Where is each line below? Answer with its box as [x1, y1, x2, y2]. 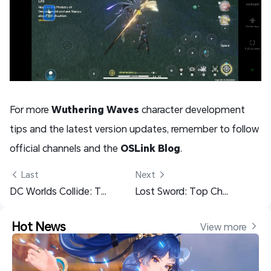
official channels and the [10, 142, 120, 155]
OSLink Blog [120, 142, 180, 155]
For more [10, 103, 51, 116]
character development [139, 103, 245, 116]
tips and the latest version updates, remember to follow [10, 122, 259, 135]
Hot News [12, 218, 65, 235]
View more [200, 220, 249, 233]
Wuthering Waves [51, 103, 139, 116]
